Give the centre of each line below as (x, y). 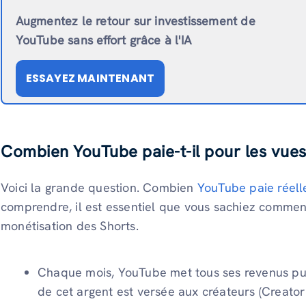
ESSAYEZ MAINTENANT (90, 78)
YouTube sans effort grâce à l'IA (103, 40)
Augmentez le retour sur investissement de (135, 20)
